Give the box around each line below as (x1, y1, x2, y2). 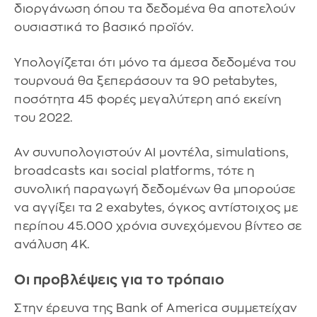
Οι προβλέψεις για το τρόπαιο (14, 272, 224, 287)
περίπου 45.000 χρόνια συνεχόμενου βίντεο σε (14, 220, 302, 233)
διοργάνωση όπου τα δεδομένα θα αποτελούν (14, 2, 295, 15)
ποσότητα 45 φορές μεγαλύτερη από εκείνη (14, 93, 282, 105)
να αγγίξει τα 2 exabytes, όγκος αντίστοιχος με (14, 202, 298, 214)
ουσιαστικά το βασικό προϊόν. (14, 21, 193, 33)
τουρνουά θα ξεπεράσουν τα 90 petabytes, (14, 74, 277, 87)
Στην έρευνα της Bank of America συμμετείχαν (14, 301, 297, 314)
